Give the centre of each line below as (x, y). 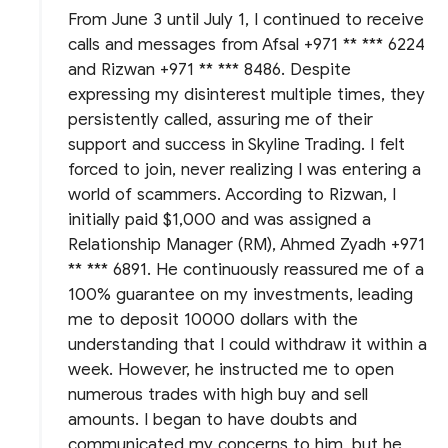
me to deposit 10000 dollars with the (213, 319)
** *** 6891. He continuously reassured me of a (246, 269)
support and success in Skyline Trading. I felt (237, 144)
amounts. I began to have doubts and (213, 419)
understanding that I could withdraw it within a (248, 344)
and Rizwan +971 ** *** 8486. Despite (210, 69)
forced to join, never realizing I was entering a (245, 169)
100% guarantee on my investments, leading (241, 294)
